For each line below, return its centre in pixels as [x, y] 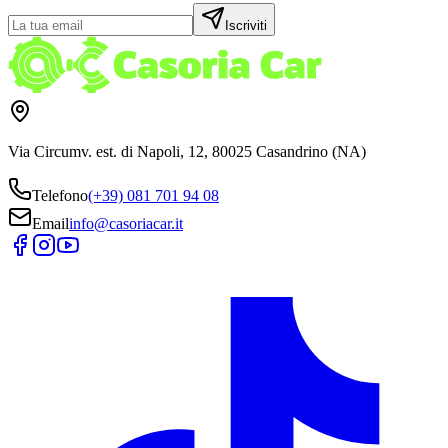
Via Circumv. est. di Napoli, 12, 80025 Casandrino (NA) [187, 152]
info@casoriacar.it [126, 224]
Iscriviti [246, 26]
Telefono [60, 196]
